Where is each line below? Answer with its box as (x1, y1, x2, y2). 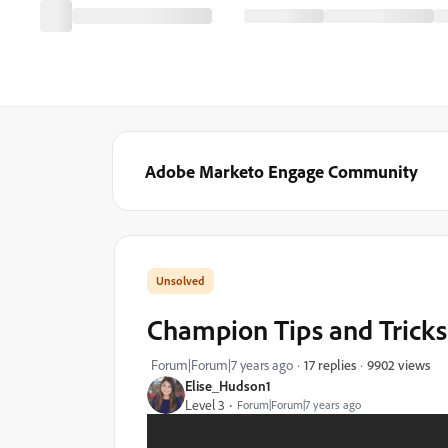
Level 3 (185, 396, 225, 413)
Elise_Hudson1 (185, 377, 271, 394)
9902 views (367, 355, 430, 373)
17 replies (304, 356, 356, 373)
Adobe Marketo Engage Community (145, 160, 418, 182)
